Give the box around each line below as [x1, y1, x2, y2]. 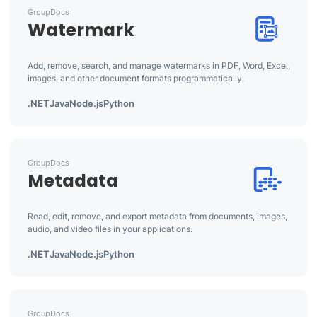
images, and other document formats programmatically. [27, 73, 244, 83]
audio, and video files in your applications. [27, 224, 192, 234]
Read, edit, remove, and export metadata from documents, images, [27, 211, 287, 221]
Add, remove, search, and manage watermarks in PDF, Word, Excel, [27, 60, 290, 71]
